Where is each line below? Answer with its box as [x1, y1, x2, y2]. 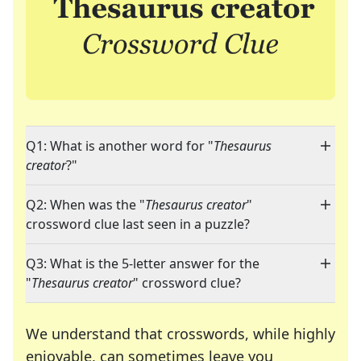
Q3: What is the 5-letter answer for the [26, 255, 259, 273]
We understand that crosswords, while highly [26, 324, 335, 344]
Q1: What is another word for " [26, 137, 214, 156]
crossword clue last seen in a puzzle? [26, 215, 250, 234]
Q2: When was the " [26, 196, 145, 214]
